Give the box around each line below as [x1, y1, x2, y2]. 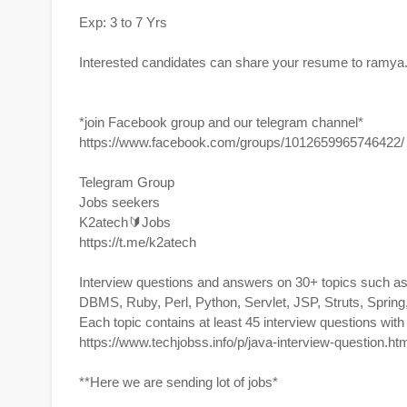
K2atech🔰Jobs [79, 214, 171, 230]
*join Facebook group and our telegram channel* [79, 114, 363, 130]
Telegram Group [79, 174, 174, 190]
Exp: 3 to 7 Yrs [79, 15, 167, 30]
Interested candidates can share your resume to [79, 55, 366, 70]
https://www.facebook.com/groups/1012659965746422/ [79, 134, 404, 150]
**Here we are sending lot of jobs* [79, 374, 278, 390]
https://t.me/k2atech [79, 234, 196, 250]
